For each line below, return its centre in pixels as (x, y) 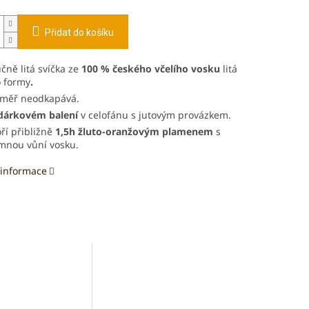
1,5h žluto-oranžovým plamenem (134, 132)
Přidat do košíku (79, 33)
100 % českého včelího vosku (150, 69)
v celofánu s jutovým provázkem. (154, 115)
